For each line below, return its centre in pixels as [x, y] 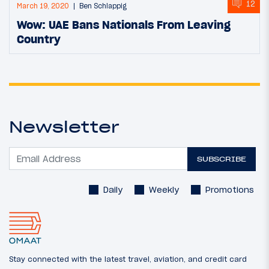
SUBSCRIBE [222, 159]
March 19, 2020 [43, 6]
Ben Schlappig [103, 6]
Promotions [230, 189]
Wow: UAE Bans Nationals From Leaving [124, 25]
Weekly [164, 189]
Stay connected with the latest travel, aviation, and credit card [128, 259]
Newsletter [64, 126]
